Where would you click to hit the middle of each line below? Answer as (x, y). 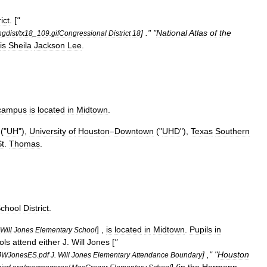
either (49, 242)
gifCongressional (79, 33)
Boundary (186, 255)
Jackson (49, 45)
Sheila (20, 45)
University (48, 131)
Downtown (134, 131)
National (172, 33)
